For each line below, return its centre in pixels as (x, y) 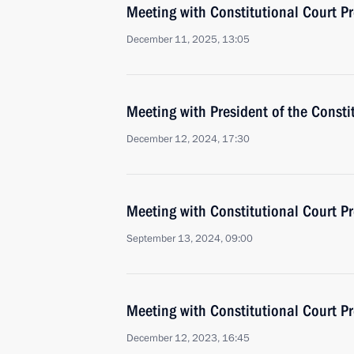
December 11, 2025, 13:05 (188, 40)
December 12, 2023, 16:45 (188, 338)
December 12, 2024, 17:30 (188, 139)
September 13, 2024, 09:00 (190, 239)
